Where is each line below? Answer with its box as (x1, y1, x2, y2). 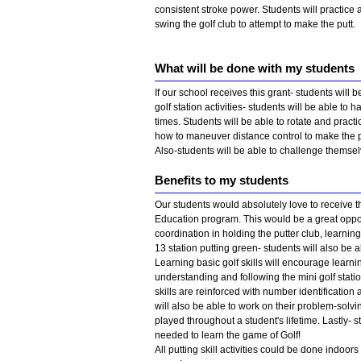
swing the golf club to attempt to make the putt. (155, 19, 355, 30)
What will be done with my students (155, 62, 355, 75)
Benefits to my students (155, 174, 288, 187)
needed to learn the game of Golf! (155, 330, 301, 341)
